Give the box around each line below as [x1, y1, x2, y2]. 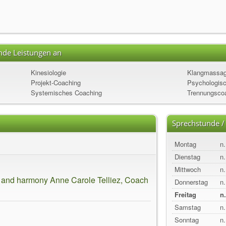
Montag [175, 139, 196, 149]
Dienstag [175, 152, 200, 161]
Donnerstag [175, 177, 208, 187]
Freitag [175, 190, 196, 199]
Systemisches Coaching [31, 88, 102, 97]
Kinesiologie [31, 68, 66, 77]
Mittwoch [175, 164, 201, 174]
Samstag [175, 202, 201, 212]
